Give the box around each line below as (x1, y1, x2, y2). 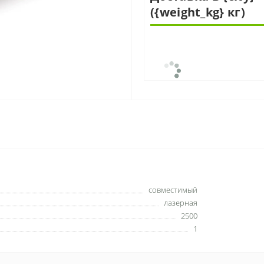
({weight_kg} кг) (150, 4, 245, 20)
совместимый (148, 184, 197, 195)
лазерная (164, 197, 197, 208)
